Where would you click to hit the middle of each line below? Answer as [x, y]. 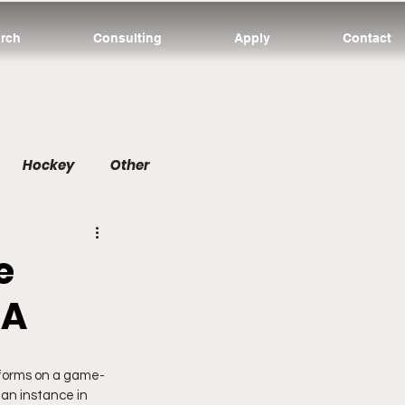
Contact [367, 38]
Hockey [48, 165]
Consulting [127, 38]
